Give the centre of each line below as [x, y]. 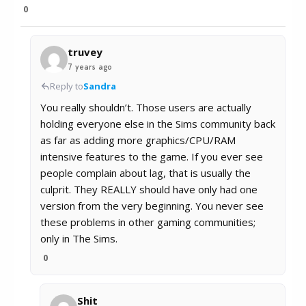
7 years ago [90, 67]
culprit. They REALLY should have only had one [149, 190]
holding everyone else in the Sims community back [158, 124]
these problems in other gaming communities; [148, 222]
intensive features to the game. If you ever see [152, 157]
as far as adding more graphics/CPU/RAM [138, 140]
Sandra [100, 86]
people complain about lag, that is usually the [145, 173]
